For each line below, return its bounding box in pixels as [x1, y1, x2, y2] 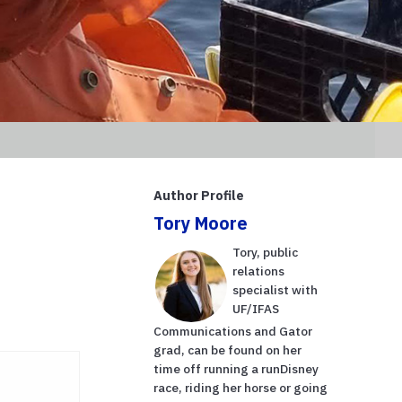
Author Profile [153, 186, 245, 204]
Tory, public [232, 243, 299, 260]
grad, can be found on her [153, 341, 302, 358]
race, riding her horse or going [153, 379, 328, 396]
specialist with [232, 281, 319, 298]
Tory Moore [153, 211, 249, 234]
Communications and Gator [153, 322, 313, 339]
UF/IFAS [232, 300, 280, 317]
